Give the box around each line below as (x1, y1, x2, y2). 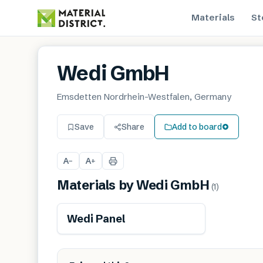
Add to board (172, 121, 222, 132)
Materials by (57, 177, 137, 193)
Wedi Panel (67, 212, 125, 225)
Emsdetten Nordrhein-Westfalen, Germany (57, 91, 231, 102)
